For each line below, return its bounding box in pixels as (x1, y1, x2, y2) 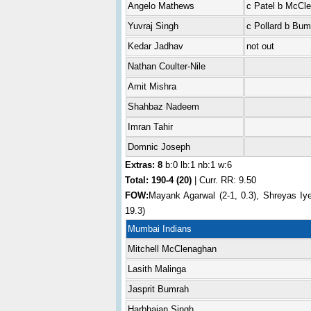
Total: (124, 175, 151, 185)
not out (246, 41, 274, 51)
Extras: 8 (124, 160, 162, 170)
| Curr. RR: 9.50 (191, 175, 256, 185)
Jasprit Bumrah (127, 284, 189, 294)
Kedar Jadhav (127, 41, 183, 51)
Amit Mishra (127, 81, 176, 92)
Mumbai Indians (127, 224, 192, 234)
